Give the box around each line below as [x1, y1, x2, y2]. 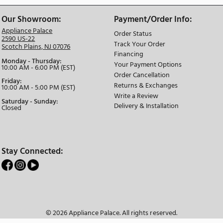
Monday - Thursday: [41, 184, 112, 197]
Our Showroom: [41, 133, 112, 149]
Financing [173, 176, 208, 189]
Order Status [173, 152, 218, 164]
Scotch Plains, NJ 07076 [41, 167, 122, 180]
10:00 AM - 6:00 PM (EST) [41, 191, 128, 204]
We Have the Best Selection [24, 92, 143, 108]
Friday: [41, 208, 66, 221]
